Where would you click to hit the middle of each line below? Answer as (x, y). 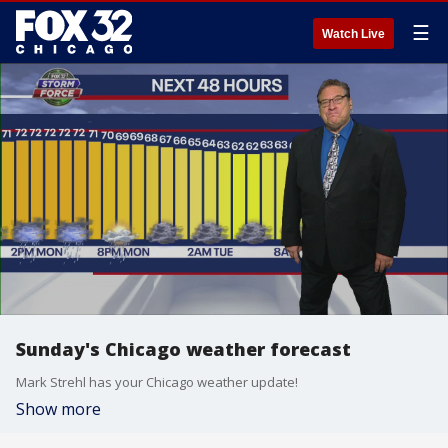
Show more (58, 409)
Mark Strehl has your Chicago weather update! (157, 382)
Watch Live (353, 34)
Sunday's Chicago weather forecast (183, 349)
